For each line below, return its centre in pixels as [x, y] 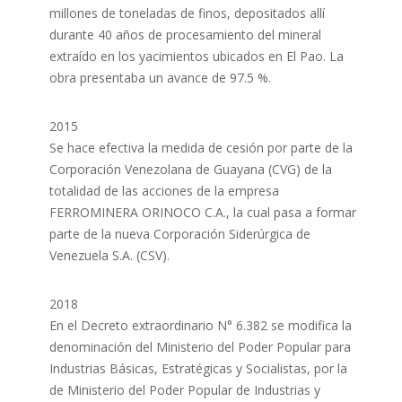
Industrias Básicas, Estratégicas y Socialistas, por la [198, 368]
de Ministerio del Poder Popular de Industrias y [184, 390]
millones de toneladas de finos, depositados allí [187, 13]
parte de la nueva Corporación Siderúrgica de [179, 234]
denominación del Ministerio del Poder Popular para [200, 347]
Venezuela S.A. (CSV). [109, 255]
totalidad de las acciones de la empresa [164, 191]
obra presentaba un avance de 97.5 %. [160, 78]
